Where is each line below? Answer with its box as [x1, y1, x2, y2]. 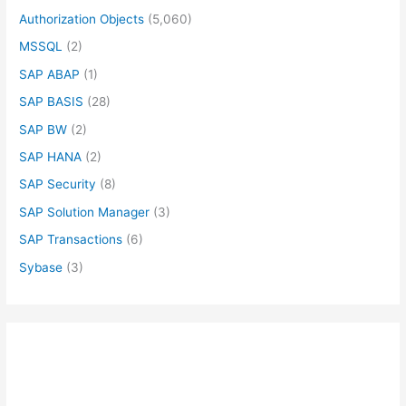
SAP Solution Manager [19, 204, 150, 219]
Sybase [19, 259, 63, 275]
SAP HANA [19, 149, 82, 164]
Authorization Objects [19, 11, 145, 26]
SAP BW [19, 121, 68, 137]
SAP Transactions [19, 232, 123, 247]
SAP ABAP [19, 66, 81, 82]
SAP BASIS [19, 94, 84, 110]
